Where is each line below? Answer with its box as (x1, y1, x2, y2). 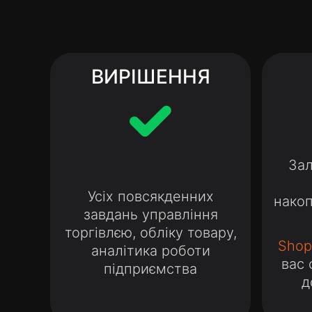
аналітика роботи (91, 242, 210, 259)
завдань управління (83, 206, 218, 223)
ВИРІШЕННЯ (91, 65, 210, 88)
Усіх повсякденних (87, 188, 214, 205)
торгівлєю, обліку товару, (64, 224, 237, 241)
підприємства (104, 260, 197, 277)
